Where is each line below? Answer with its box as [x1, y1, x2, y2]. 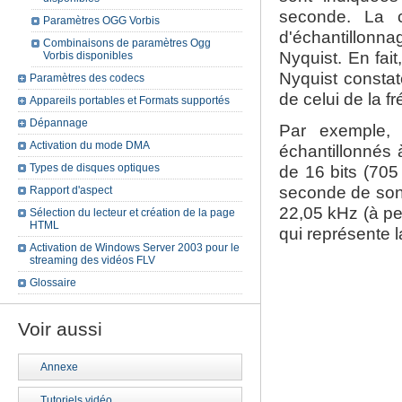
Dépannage [30, 117, 88, 129]
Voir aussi [18, 319, 102, 339]
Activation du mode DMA [30, 139, 150, 152]
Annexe [40, 361, 78, 373]
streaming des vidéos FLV [30, 254, 155, 267]
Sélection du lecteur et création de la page [30, 206, 235, 219]
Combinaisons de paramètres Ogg [43, 37, 211, 49]
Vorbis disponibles [43, 49, 133, 62]
